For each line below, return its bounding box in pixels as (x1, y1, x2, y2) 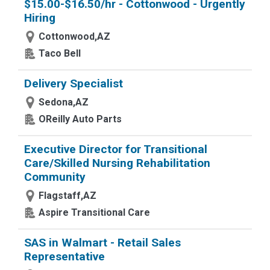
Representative (24, 250, 105, 263)
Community (24, 170, 86, 184)
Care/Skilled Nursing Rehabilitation (24, 156, 210, 170)
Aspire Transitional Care (39, 207, 150, 218)
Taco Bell (39, 48, 81, 59)
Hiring (24, 11, 55, 25)
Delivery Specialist (24, 77, 123, 90)
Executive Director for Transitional (24, 142, 207, 156)
